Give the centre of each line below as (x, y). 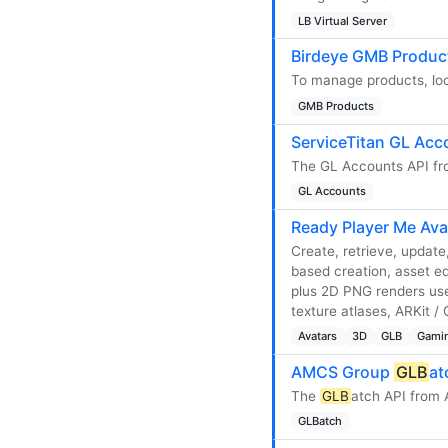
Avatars (318, 336)
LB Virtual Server (343, 20)
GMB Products (336, 105)
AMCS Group (342, 372)
